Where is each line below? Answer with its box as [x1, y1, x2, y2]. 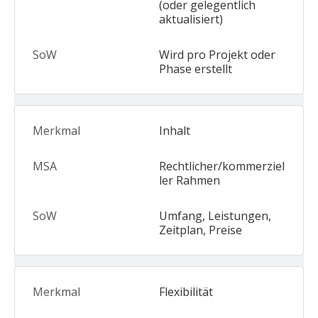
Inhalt [159, 123, 190, 138]
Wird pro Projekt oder [159, 47, 275, 62]
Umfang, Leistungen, [159, 208, 271, 224]
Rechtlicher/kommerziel [159, 158, 285, 174]
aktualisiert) [159, 11, 223, 27]
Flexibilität [159, 284, 213, 300]
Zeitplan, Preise [159, 222, 242, 238]
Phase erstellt [159, 61, 232, 77]
